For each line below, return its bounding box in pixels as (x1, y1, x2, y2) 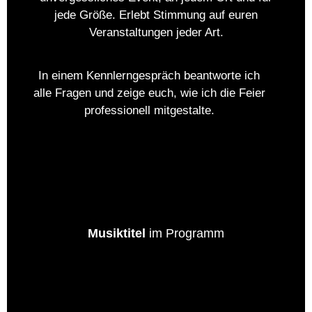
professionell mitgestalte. (84, 104, 214, 118)
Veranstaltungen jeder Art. (88, 26, 224, 40)
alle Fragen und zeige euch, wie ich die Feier (33, 86, 265, 100)
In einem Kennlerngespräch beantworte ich (38, 69, 260, 83)
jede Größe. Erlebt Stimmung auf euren (54, 8, 258, 22)
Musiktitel (88, 226, 146, 241)
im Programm (146, 226, 224, 241)
